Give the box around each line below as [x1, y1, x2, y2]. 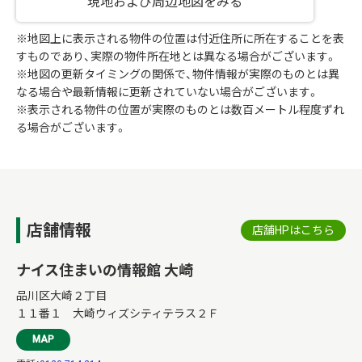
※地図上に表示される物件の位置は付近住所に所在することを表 [16, 32, 344, 45]
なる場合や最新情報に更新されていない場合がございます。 [16, 85, 319, 99]
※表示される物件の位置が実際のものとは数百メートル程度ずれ [16, 103, 344, 116]
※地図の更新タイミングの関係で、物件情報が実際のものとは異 [16, 67, 339, 81]
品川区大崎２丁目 [16, 288, 107, 302]
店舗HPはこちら [252, 223, 335, 237]
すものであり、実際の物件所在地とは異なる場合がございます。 [16, 49, 337, 63]
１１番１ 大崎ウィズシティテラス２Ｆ [16, 306, 219, 320]
